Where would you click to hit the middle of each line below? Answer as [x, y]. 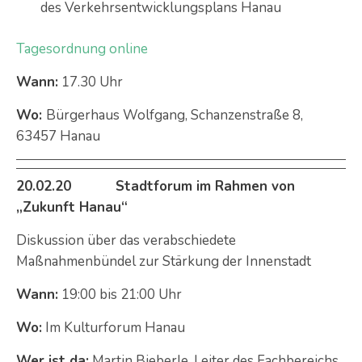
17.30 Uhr [90, 82]
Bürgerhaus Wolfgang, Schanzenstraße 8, [175, 115]
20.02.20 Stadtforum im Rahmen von [156, 186]
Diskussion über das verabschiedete [126, 240]
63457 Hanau [58, 136]
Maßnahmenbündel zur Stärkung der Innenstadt [164, 261]
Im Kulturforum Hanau [114, 327]
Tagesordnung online [82, 48]
